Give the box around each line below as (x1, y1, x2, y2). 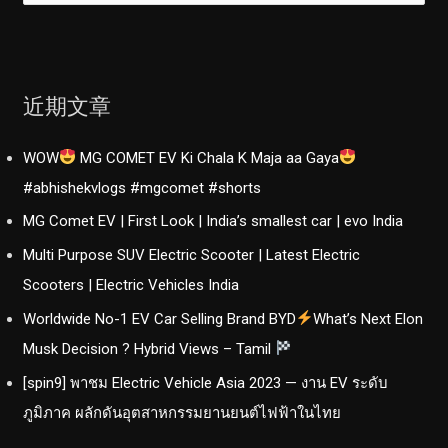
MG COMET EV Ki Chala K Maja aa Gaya (76, 148, 340, 167)
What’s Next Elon (313, 309, 424, 328)
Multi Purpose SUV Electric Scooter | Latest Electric (23, 246, 361, 265)
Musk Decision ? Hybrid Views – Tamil (23, 339, 276, 358)
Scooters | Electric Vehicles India (23, 276, 240, 295)
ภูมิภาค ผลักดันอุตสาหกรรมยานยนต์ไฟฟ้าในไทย (23, 403, 342, 422)
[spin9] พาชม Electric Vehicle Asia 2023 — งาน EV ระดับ (23, 373, 389, 392)
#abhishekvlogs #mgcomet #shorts (23, 178, 262, 197)
